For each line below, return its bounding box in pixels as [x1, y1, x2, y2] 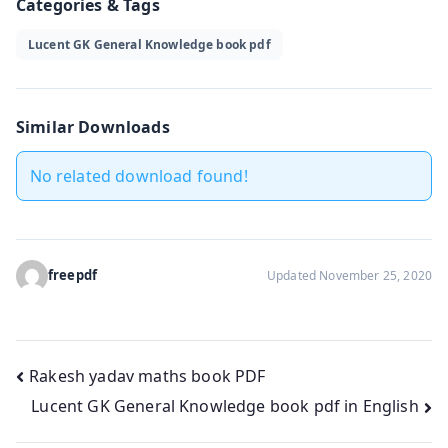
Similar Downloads [16, 115, 170, 138]
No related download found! [29, 164, 248, 187]
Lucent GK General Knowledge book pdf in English [31, 395, 419, 418]
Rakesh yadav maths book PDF [29, 364, 266, 387]
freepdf [48, 266, 98, 285]
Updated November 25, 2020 [267, 267, 432, 285]
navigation [15, 399, 176, 443]
